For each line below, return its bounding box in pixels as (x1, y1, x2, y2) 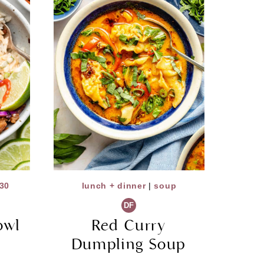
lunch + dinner (81, 181, 146, 191)
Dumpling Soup (71, 235, 186, 254)
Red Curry (92, 216, 166, 235)
